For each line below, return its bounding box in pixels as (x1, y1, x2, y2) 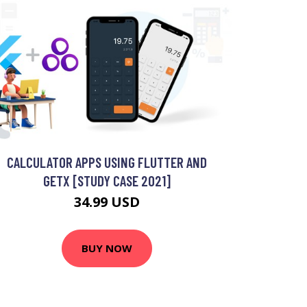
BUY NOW (82, 241, 132, 256)
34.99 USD (74, 192, 140, 211)
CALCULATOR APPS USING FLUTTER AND (7, 153, 207, 171)
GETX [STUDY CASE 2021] (43, 171, 171, 189)
